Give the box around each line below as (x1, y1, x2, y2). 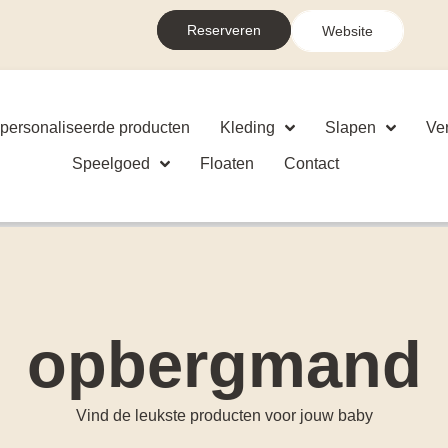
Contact (284, 155, 340, 172)
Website (322, 23, 374, 39)
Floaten (200, 155, 255, 172)
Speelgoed (72, 155, 151, 172)
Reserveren (187, 22, 262, 38)
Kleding (220, 119, 276, 136)
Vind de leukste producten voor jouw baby (75, 407, 373, 424)
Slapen (325, 119, 377, 136)
